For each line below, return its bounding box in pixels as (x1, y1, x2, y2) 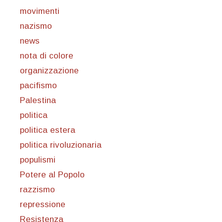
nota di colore (20, 51, 73, 61)
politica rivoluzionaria (20, 140, 102, 150)
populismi (20, 155, 55, 165)
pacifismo (20, 81, 57, 91)
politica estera (20, 125, 75, 135)
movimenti (20, 6, 59, 16)
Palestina (20, 96, 56, 106)
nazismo (20, 21, 52, 31)
